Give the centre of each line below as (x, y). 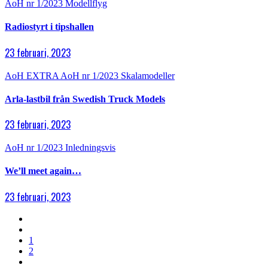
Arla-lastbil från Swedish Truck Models (85, 99)
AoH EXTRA (33, 75)
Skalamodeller (148, 75)
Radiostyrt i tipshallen (49, 27)
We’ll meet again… (43, 171)
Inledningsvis (90, 148)
